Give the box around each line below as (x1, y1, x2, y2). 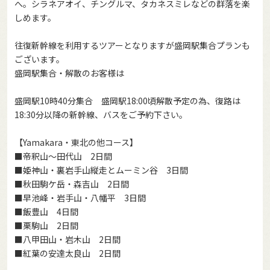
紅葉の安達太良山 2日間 (23, 247, 121, 259)
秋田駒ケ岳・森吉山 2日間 (23, 178, 129, 190)
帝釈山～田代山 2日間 (23, 150, 112, 162)
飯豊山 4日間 (23, 206, 78, 218)
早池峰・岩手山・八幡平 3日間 (23, 192, 146, 204)
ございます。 (14, 53, 64, 65)
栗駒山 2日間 (23, 219, 78, 231)
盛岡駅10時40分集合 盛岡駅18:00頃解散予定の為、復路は (14, 95, 240, 107)
